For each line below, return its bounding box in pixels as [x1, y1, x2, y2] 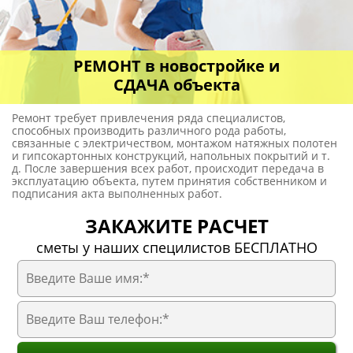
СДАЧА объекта [113, 73, 240, 95]
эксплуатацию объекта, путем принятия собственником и [12, 173, 327, 188]
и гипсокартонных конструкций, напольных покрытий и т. [12, 147, 330, 163]
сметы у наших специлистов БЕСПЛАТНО [35, 237, 318, 257]
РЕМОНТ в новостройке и [73, 54, 280, 76]
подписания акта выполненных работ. [12, 185, 222, 201]
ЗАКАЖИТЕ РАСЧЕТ [84, 212, 269, 239]
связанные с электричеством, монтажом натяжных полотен [12, 135, 337, 150]
